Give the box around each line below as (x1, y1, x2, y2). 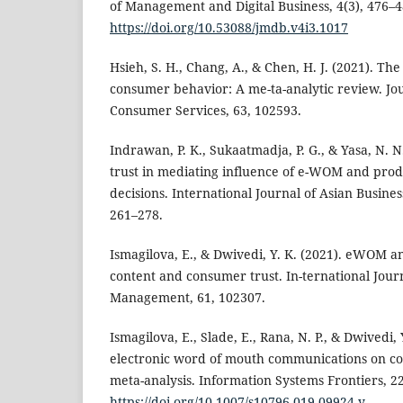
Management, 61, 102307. (110, 289, 265, 307)
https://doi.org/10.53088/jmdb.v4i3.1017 (110, 19, 348, 37)
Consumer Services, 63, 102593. (110, 102, 301, 120)
